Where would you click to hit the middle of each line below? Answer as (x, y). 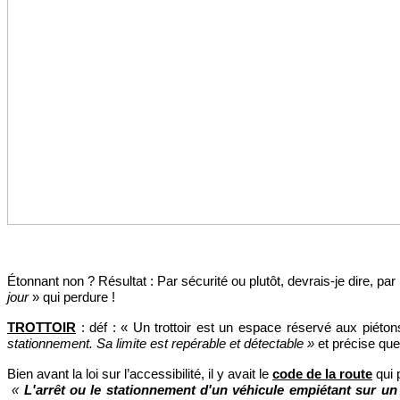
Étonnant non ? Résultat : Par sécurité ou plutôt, (147, 280)
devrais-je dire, (332, 280)
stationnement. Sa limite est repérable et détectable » (162, 343)
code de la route (322, 373)
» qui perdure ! (72, 296)
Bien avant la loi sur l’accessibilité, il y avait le (140, 373)
